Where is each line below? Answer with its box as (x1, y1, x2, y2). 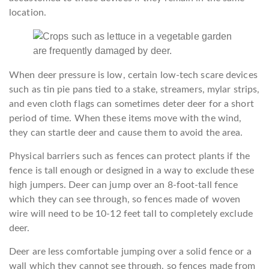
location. (9, 7, 46, 17)
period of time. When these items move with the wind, (9, 113, 242, 123)
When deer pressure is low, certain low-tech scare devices (9, 70, 258, 80)
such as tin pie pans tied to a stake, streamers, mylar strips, (9, 84, 260, 94)
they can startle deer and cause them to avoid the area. (9, 127, 243, 138)
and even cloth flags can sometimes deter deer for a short (9, 98, 254, 109)
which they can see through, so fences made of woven (9, 194, 241, 204)
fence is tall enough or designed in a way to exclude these (9, 165, 254, 175)
